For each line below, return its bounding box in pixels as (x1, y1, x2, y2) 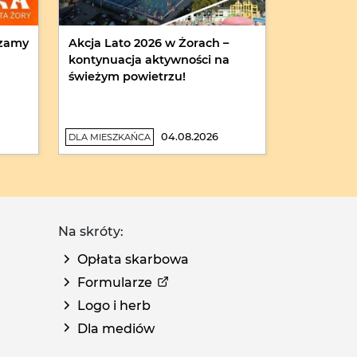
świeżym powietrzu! (69, 69, 186, 84)
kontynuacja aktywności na (69, 53, 229, 68)
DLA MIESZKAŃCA (69, 131, 151, 143)
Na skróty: (58, 224, 124, 240)
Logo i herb (77, 297, 151, 313)
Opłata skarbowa (77, 252, 189, 268)
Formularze (77, 275, 152, 291)
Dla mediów (77, 320, 155, 336)
